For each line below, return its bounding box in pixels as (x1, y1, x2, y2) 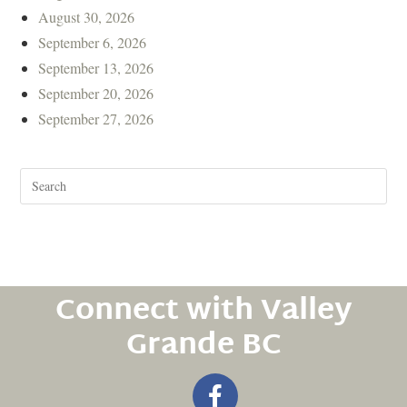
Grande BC (125, 319, 282, 373)
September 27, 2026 (38, 108, 154, 128)
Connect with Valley (55, 284, 352, 339)
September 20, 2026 (38, 83, 154, 103)
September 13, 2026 (38, 57, 154, 77)
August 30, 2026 (38, 6, 135, 26)
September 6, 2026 (38, 32, 147, 52)
